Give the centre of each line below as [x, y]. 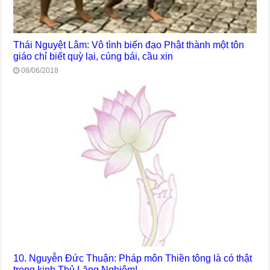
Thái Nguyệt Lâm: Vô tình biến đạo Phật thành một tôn [129, 44]
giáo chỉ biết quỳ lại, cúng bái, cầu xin [93, 56]
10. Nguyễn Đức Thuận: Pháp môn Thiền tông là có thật [133, 258]
